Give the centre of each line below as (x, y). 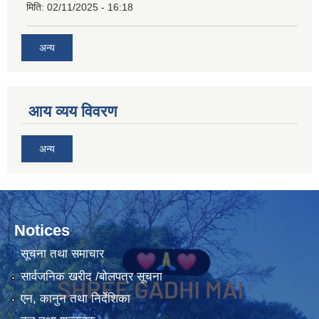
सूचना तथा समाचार (62, 254)
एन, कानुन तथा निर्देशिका (75, 299)
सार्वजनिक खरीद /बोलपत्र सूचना (91, 276)
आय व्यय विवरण (73, 111)
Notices (42, 230)
